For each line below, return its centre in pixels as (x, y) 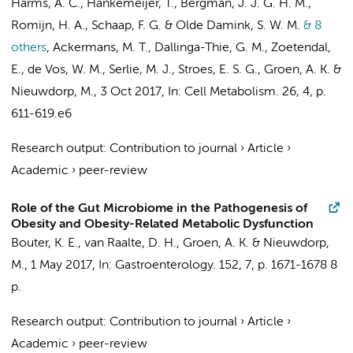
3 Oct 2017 (131, 92)
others (29, 48)
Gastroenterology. (165, 266)
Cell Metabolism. (232, 92)
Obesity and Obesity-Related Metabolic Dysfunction (162, 225)
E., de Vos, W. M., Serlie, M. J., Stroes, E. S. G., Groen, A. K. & (176, 70)
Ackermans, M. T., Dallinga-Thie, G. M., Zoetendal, (192, 48)
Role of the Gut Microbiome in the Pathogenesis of (159, 209)
